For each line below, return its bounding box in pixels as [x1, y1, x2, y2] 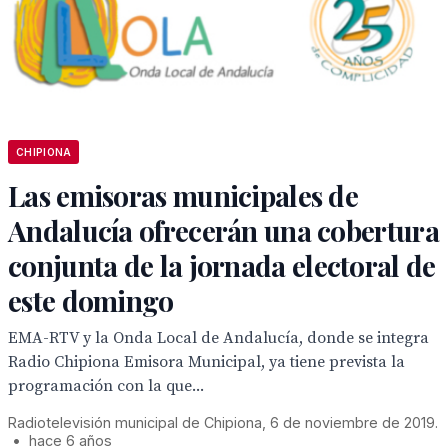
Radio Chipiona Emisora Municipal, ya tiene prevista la [8, 352, 405, 372]
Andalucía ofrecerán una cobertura [8, 212, 439, 249]
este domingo [8, 282, 174, 319]
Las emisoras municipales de [8, 177, 359, 214]
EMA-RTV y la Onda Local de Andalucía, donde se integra [8, 328, 429, 348]
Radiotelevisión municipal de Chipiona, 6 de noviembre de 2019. [8, 414, 438, 431]
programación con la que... [8, 376, 204, 396]
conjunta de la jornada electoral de [8, 247, 436, 284]
